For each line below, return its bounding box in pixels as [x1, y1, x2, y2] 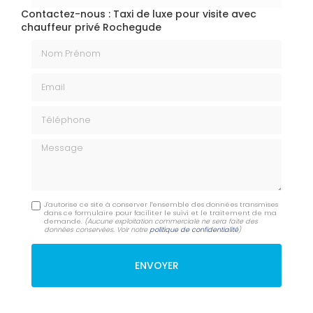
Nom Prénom [31, 38, 96, 53]
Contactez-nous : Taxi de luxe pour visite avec [21, 6, 256, 21]
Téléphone [31, 104, 83, 119]
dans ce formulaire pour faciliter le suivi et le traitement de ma [44, 208, 277, 218]
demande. [44, 217, 85, 226]
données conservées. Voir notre [44, 225, 150, 235]
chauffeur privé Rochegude [21, 20, 161, 34]
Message [31, 138, 77, 152]
